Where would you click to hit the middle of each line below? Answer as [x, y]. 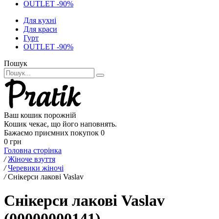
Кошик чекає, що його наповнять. [60, 124]
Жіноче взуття [32, 159]
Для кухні [40, 20]
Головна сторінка [33, 150]
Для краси [40, 29]
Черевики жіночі [36, 168]
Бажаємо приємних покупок [51, 133]
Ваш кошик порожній [40, 115]
